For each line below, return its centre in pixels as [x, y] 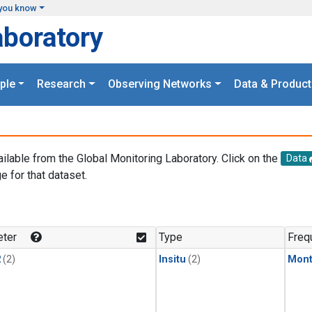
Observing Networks [160, 84]
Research [62, 84]
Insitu [172, 260]
